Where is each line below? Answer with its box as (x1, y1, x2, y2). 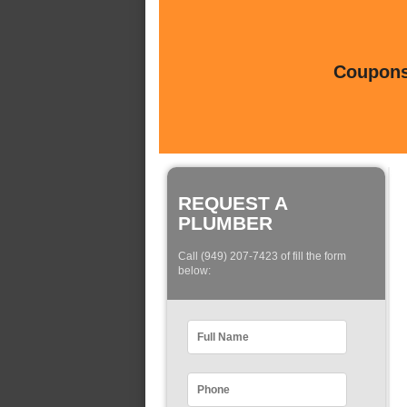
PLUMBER (178, 213, 273, 233)
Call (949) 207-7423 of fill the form (178, 250, 346, 263)
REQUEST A (178, 193, 287, 213)
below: (178, 264, 211, 278)
